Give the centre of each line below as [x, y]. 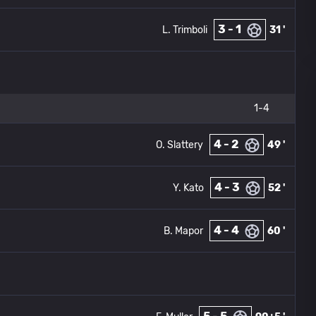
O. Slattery [180, 145]
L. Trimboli [185, 30]
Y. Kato [188, 188]
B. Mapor [183, 231]
